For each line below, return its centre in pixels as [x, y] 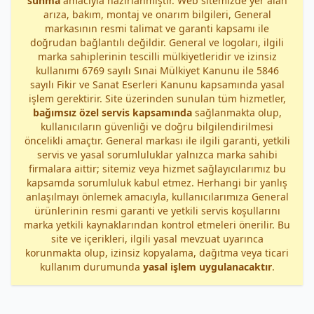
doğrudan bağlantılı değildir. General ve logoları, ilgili [157, 42]
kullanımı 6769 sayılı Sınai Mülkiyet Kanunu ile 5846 [157, 70]
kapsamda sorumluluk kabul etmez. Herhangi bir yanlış [157, 183]
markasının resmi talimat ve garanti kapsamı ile [157, 28]
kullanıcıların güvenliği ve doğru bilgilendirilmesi [157, 127]
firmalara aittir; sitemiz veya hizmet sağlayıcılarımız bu [157, 169]
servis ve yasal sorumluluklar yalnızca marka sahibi [157, 155]
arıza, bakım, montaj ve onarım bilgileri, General [157, 14]
